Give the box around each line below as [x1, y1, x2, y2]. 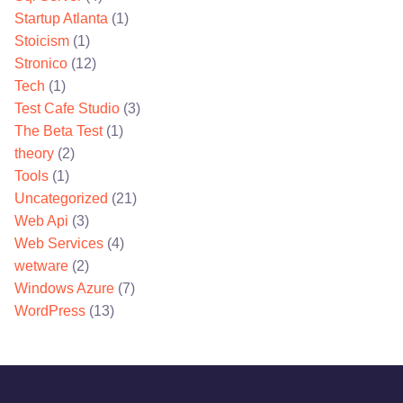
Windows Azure [14, 281, 114, 296]
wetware [14, 258, 68, 273]
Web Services [14, 236, 103, 251]
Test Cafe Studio [14, 101, 120, 116]
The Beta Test [14, 123, 103, 139]
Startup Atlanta [14, 11, 108, 26]
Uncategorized [14, 191, 108, 206]
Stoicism [14, 33, 69, 49]
